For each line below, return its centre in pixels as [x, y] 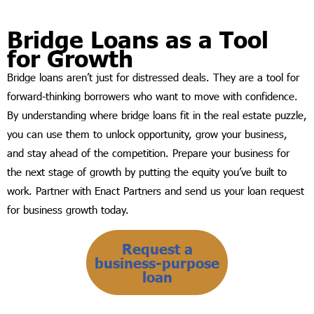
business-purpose [157, 262]
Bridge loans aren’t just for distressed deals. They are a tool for [153, 77]
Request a [157, 248]
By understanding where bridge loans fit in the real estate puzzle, [157, 115]
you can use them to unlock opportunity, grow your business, [147, 134]
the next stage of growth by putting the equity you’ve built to [147, 172]
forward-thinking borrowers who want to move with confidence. [152, 96]
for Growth [70, 59]
